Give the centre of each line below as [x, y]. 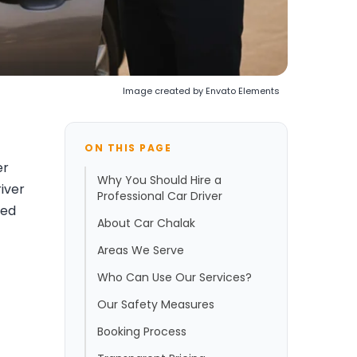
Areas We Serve [141, 250]
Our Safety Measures [156, 304]
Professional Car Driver [160, 196]
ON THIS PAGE [128, 147]
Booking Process [142, 331]
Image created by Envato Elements [201, 90]
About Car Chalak [146, 223]
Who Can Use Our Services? [175, 277]
